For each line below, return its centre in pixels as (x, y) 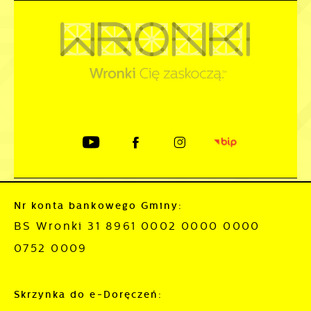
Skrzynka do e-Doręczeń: (88, 295)
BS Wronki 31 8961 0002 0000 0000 (137, 226)
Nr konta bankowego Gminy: (99, 205)
